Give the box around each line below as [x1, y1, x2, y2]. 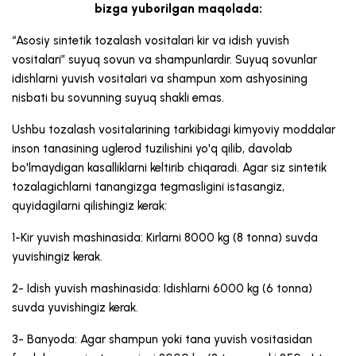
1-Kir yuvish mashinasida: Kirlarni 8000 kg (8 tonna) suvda [12, 230, 318, 246]
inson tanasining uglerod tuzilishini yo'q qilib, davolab [12, 141, 292, 157]
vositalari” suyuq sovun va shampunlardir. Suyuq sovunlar [12, 52, 317, 68]
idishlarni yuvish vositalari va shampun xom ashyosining [12, 72, 308, 87]
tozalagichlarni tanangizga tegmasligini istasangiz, [12, 180, 284, 195]
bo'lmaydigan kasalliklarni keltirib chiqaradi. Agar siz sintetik [12, 161, 327, 176]
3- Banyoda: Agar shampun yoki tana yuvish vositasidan [12, 332, 312, 347]
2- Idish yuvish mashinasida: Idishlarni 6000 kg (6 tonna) [12, 281, 312, 296]
